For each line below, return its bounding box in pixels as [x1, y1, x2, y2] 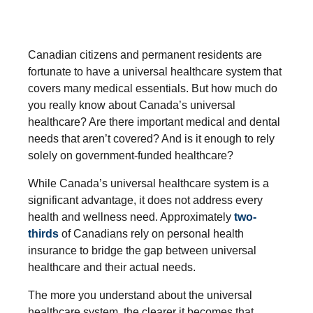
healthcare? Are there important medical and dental [28, 115, 280, 128]
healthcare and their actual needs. [28, 261, 196, 273]
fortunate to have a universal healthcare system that [28, 65, 282, 78]
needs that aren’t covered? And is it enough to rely [28, 132, 275, 145]
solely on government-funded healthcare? [28, 149, 233, 161]
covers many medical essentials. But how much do [28, 82, 277, 94]
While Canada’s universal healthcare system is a [28, 177, 269, 189]
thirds [28, 227, 59, 240]
